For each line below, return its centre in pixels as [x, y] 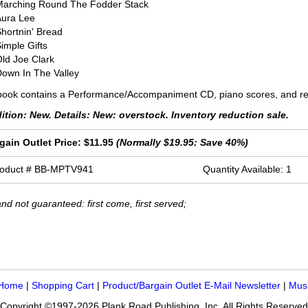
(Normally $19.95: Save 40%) [183, 142]
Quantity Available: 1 [247, 170]
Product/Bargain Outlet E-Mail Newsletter [191, 286]
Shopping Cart [63, 286]
